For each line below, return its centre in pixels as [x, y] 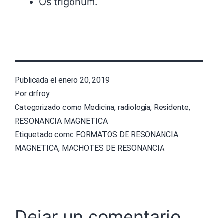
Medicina [99, 108]
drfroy [39, 94]
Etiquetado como [45, 135]
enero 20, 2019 [84, 80]
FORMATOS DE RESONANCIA [127, 135]
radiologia [134, 108]
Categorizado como [49, 108]
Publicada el [36, 80]
